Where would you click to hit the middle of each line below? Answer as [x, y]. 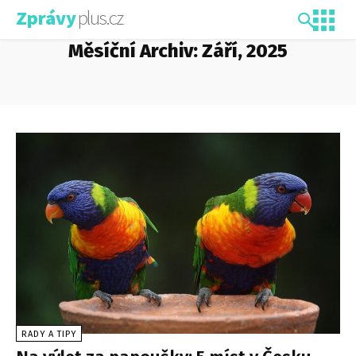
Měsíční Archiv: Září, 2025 [178, 50]
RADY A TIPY [49, 334]
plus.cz [100, 17]
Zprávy [46, 18]
